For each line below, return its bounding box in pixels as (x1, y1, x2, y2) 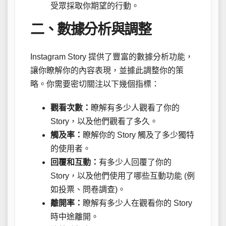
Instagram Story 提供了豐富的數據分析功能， (30, 52, 193, 61)
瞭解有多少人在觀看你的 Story (83, 199, 192, 207)
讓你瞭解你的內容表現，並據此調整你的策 (30, 66, 184, 75)
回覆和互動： (50, 158, 99, 166)
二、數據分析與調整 (30, 21, 151, 37)
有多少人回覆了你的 (99, 158, 172, 166)
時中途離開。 (50, 212, 99, 221)
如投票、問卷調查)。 (50, 185, 126, 194)
